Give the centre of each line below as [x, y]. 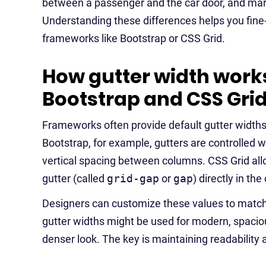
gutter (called [75, 178]
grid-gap [133, 178]
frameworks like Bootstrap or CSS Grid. [134, 38]
